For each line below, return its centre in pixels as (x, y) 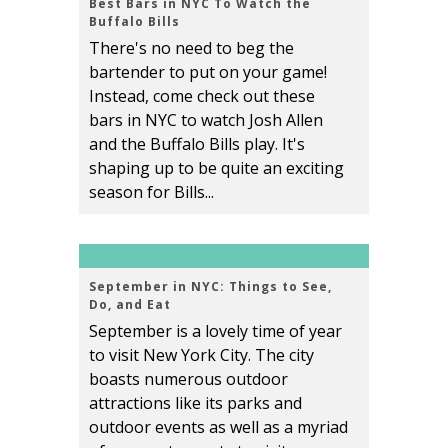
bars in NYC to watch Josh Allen (206, 120)
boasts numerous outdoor (188, 379)
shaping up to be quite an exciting (216, 168)
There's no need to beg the (191, 48)
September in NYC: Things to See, (210, 287)
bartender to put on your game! (208, 72)
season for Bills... (151, 192)
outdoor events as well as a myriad (218, 427)
